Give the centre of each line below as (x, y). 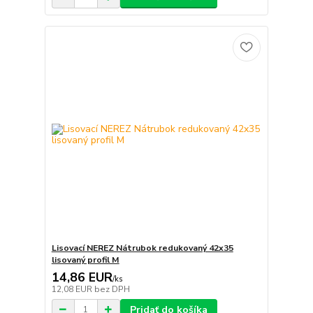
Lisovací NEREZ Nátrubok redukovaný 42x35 (142, 248)
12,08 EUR (73, 289)
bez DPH (112, 289)
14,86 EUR (82, 277)
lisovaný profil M (85, 260)
